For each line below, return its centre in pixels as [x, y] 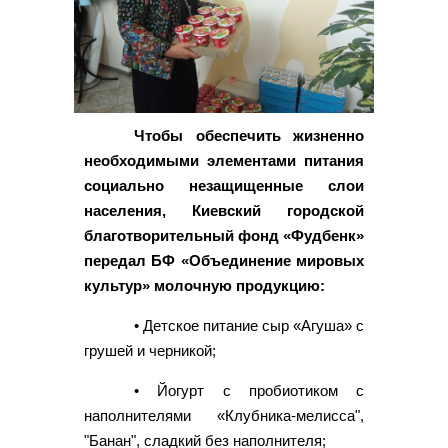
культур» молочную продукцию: [204, 285]
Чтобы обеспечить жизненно [249, 135]
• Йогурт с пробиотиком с [249, 390]
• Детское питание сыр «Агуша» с [249, 325]
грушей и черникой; [150, 350]
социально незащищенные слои [224, 185]
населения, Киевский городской [224, 210]
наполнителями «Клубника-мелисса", [224, 415]
